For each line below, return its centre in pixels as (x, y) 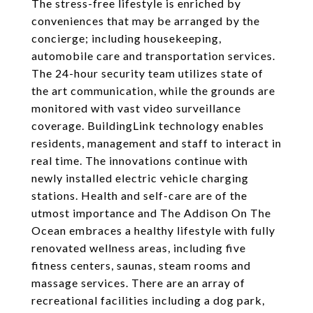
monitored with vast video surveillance (136, 108)
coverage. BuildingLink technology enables (148, 125)
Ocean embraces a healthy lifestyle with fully (153, 230)
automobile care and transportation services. (153, 56)
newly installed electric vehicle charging (140, 178)
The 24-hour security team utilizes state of (147, 73)
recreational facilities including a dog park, (148, 300)
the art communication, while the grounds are (153, 90)
